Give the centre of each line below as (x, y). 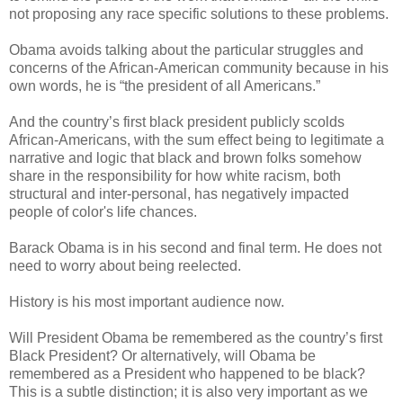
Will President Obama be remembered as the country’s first (196, 338)
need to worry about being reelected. (127, 266)
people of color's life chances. (103, 212)
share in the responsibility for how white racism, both (175, 176)
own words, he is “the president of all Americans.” (165, 86)
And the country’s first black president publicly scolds (177, 122)
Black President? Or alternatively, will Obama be (162, 356)
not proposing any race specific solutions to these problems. (199, 14)
